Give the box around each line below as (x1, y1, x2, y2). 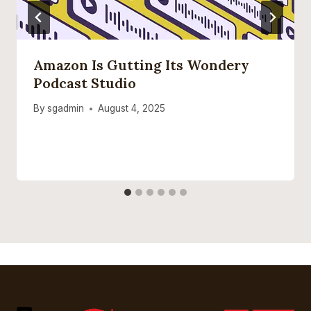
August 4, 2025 (98, 103, 166, 115)
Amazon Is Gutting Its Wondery (33, 56, 249, 74)
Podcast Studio (33, 74, 136, 92)
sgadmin (47, 103, 85, 115)
